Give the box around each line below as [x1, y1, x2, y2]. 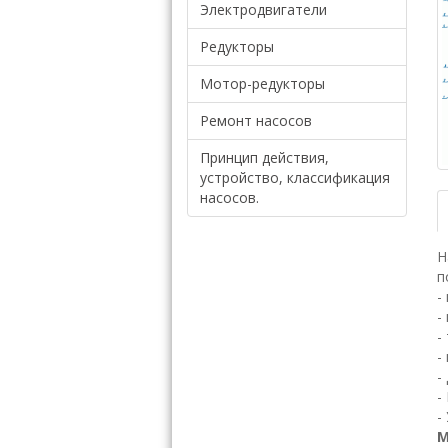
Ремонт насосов [200, 111, 312, 130]
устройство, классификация [200, 168, 390, 187]
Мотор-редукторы [200, 74, 325, 93]
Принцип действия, [200, 148, 329, 167]
